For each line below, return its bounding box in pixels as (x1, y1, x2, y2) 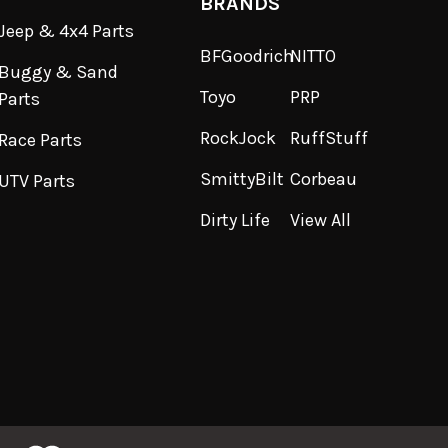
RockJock (200, 127, 277, 150)
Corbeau (289, 168, 357, 191)
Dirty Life (200, 209, 271, 232)
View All (289, 209, 351, 232)
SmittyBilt (200, 168, 285, 191)
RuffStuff (289, 127, 368, 150)
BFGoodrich (200, 45, 295, 68)
